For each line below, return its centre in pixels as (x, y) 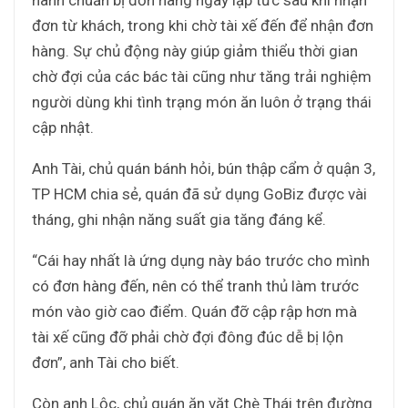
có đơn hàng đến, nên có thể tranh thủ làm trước (195, 286)
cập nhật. (63, 127)
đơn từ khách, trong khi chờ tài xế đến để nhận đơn (203, 25)
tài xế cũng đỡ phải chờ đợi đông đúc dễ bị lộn (188, 337)
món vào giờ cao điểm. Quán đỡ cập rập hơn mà (194, 311)
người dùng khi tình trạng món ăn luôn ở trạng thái (202, 102)
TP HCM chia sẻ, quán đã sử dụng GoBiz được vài (199, 194)
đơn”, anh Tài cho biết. (106, 362)
